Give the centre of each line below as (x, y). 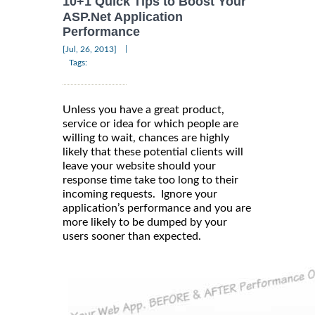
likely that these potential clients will (153, 152)
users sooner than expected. (132, 237)
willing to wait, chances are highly (146, 138)
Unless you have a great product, (143, 110)
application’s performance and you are (157, 208)
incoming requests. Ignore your (140, 194)
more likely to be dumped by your (145, 223)
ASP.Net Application (123, 17)
